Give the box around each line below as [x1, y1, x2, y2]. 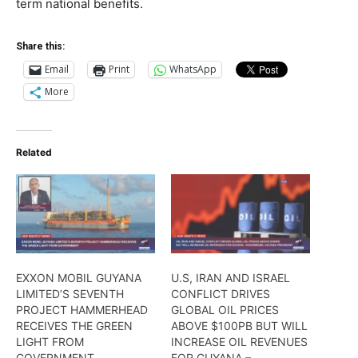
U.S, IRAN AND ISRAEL [171, 270, 290, 284]
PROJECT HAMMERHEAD [16, 302, 148, 316]
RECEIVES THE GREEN [16, 318, 133, 332]
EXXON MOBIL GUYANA [16, 270, 141, 284]
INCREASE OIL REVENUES [171, 334, 308, 348]
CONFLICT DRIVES [171, 286, 270, 300]
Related [16, 145, 52, 158]
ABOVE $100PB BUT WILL [171, 318, 308, 332]
